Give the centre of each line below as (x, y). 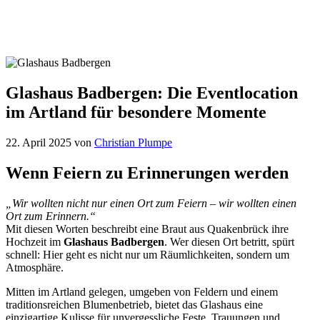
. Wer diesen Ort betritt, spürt (229, 241)
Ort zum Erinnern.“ (51, 216)
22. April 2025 (39, 143)
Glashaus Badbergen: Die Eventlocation (152, 93)
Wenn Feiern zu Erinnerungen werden (147, 173)
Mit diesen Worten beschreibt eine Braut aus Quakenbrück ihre (147, 229)
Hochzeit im (35, 241)
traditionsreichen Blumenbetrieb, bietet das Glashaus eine (134, 304)
